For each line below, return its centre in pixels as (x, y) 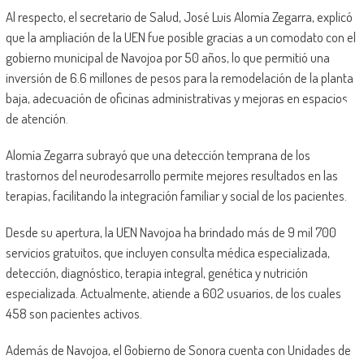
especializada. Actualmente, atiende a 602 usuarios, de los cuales (173, 293)
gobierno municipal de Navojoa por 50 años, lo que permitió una (167, 58)
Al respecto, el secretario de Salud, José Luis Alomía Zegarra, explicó (179, 17)
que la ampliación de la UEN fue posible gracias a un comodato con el (180, 37)
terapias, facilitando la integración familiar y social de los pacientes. (176, 196)
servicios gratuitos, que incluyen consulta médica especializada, (167, 253)
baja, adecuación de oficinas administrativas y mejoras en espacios (176, 98)
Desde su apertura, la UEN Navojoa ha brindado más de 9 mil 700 (171, 232)
